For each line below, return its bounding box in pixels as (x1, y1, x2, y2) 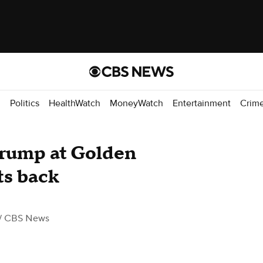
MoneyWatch (110, 97, 163, 109)
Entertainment (173, 97, 231, 109)
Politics (10, 97, 39, 109)
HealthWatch (49, 97, 100, 109)
